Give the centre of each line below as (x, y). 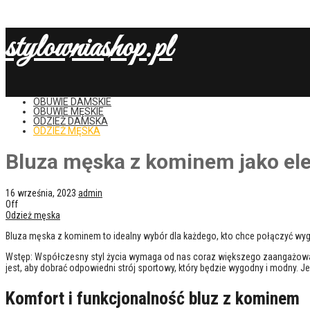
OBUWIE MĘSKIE (69, 111)
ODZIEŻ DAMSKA (71, 121)
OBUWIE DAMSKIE (72, 101)
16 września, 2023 (41, 193)
